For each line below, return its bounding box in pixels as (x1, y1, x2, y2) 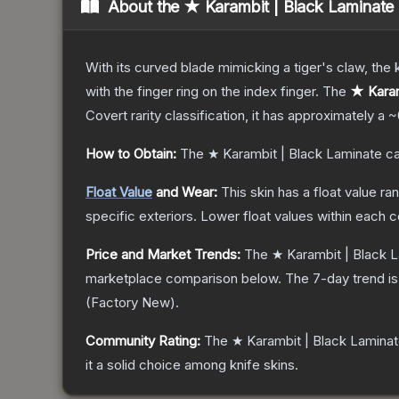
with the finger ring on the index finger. (85, 83, 319, 101)
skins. (260, 356, 298, 374)
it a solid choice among (85, 356, 230, 374)
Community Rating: (85, 332, 200, 350)
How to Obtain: (85, 145, 176, 163)
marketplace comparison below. (85, 270, 281, 288)
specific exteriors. (85, 208, 197, 225)
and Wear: (152, 183, 217, 201)
